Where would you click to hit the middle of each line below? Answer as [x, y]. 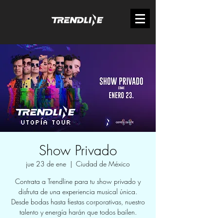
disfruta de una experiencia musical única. [78, 191]
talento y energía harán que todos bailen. [78, 212]
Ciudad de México [103, 164]
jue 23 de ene [46, 164]
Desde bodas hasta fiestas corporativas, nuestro [78, 202]
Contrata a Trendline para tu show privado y [78, 181]
